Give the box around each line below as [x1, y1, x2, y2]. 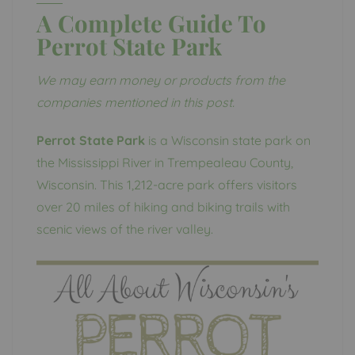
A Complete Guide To [36, 7, 266, 39]
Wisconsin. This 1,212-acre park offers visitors [36, 177, 297, 193]
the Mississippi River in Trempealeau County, [36, 155, 293, 171]
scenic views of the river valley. [36, 221, 213, 238]
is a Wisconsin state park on [145, 132, 311, 149]
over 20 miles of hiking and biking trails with [36, 199, 290, 216]
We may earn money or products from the [36, 72, 285, 89]
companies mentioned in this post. [36, 94, 235, 111]
